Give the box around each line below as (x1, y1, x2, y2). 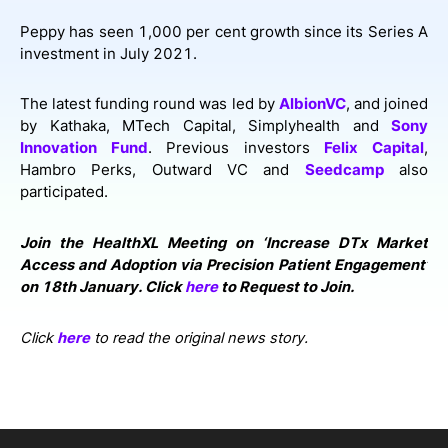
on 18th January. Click (20, 277, 185, 296)
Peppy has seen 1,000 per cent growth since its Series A (20, 22, 428, 41)
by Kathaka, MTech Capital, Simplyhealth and (20, 117, 391, 136)
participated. (20, 183, 108, 202)
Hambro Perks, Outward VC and (20, 161, 305, 180)
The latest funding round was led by (20, 95, 279, 114)
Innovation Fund (20, 139, 148, 158)
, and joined (345, 95, 429, 114)
